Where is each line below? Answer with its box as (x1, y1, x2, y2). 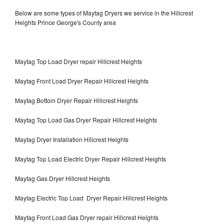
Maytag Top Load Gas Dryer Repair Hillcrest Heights (15, 115, 157, 124)
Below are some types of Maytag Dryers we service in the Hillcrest (15, 8, 193, 17)
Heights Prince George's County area (15, 17, 116, 26)
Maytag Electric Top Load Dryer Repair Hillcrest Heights (15, 193, 167, 202)
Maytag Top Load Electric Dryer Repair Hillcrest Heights (15, 154, 167, 163)
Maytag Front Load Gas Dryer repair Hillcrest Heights (15, 212, 160, 221)
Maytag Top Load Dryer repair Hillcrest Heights (15, 56, 142, 65)
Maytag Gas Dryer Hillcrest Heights (15, 173, 110, 182)
